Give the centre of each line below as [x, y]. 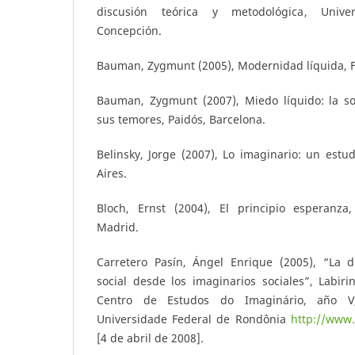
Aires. [112, 174]
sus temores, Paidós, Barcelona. [181, 120]
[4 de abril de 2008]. [150, 338]
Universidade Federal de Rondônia [194, 319]
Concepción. [129, 31]
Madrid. [118, 227]
